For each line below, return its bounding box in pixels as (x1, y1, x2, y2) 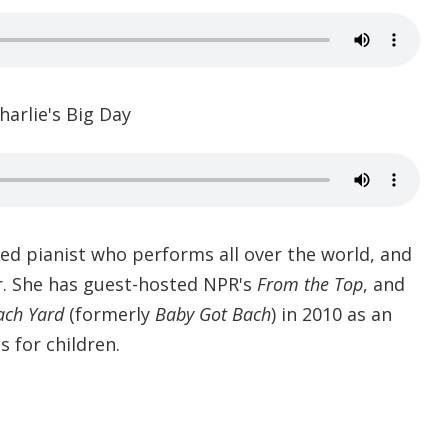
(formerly (68, 301, 155, 326)
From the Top (256, 271, 363, 296)
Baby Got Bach (154, 301, 271, 326)
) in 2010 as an (270, 301, 392, 326)
